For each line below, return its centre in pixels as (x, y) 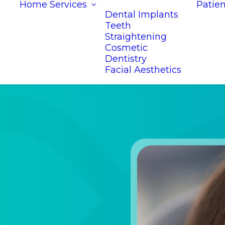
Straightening (136, 37)
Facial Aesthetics (143, 70)
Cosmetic (126, 48)
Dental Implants (142, 15)
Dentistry (126, 59)
